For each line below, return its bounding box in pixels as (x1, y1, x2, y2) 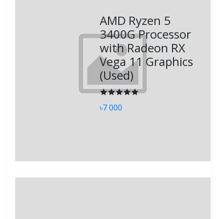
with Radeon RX (100, 39, 186, 56)
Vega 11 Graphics (100, 53, 194, 69)
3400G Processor (100, 25, 192, 42)
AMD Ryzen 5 (100, 12, 171, 28)
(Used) (100, 66, 134, 83)
